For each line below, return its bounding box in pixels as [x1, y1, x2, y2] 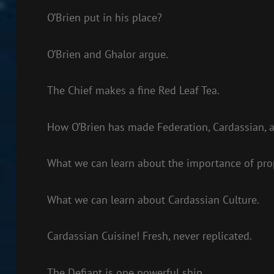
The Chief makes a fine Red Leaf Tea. [46, 83, 220, 97]
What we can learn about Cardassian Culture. [46, 192, 259, 207]
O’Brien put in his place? [46, 10, 162, 24]
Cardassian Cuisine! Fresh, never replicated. [46, 229, 252, 243]
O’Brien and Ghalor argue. [46, 46, 168, 61]
